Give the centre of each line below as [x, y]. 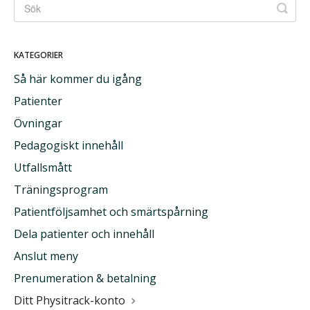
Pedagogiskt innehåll [69, 146]
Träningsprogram [61, 190]
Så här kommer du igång [78, 79]
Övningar [38, 124]
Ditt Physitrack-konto [71, 301]
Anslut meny [46, 256]
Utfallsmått [43, 168]
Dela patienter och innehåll [84, 234]
